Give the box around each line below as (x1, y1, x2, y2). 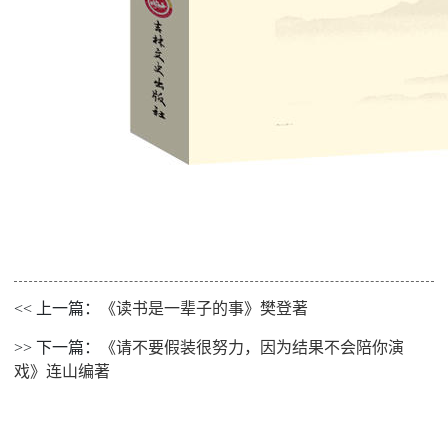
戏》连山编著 (14, 363, 111, 380)
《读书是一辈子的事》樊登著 (100, 300, 309, 317)
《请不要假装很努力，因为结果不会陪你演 (100, 339, 405, 356)
